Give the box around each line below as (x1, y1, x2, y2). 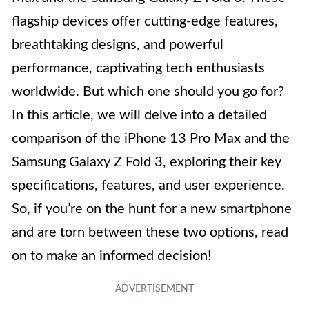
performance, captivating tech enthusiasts (12, 61, 265, 76)
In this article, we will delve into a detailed (12, 108, 267, 123)
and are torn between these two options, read (12, 226, 288, 240)
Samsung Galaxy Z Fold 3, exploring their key (12, 155, 281, 170)
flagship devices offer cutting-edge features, (12, 14, 278, 29)
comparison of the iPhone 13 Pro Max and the (12, 132, 290, 146)
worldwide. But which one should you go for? (12, 85, 284, 99)
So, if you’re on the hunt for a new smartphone (12, 202, 292, 217)
